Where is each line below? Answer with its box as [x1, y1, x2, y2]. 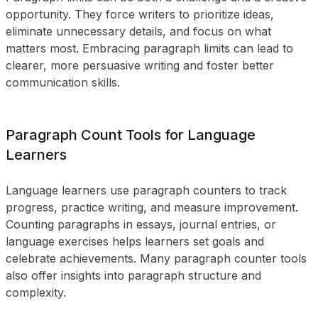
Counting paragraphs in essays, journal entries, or [6, 217, 276, 231]
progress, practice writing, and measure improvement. [6, 200, 298, 214]
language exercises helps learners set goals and [6, 234, 264, 248]
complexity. [6, 285, 66, 300]
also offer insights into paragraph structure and [6, 268, 261, 283]
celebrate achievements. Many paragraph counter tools [6, 251, 307, 265]
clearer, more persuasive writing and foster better [6, 58, 274, 72]
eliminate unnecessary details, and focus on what [6, 24, 271, 38]
